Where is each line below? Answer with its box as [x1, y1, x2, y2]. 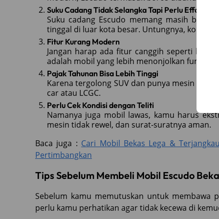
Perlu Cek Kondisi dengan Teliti [47, 100, 154, 110]
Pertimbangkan [35, 149, 92, 160]
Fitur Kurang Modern [47, 36, 120, 46]
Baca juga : [35, 137, 82, 149]
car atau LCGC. [47, 87, 101, 98]
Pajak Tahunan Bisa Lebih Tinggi [47, 68, 158, 78]
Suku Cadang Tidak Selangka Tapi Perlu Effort [47, 4, 205, 15]
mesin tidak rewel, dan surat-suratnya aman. [47, 119, 211, 130]
